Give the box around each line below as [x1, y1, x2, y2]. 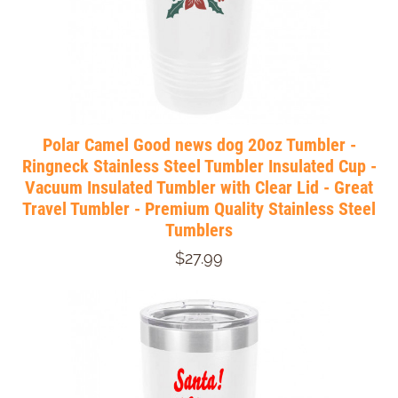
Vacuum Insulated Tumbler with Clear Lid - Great [25, 176, 373, 198]
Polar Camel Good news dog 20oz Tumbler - [42, 133, 356, 155]
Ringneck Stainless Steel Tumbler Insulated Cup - [21, 155, 377, 177]
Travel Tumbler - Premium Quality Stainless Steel [22, 197, 376, 219]
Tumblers [165, 219, 233, 241]
